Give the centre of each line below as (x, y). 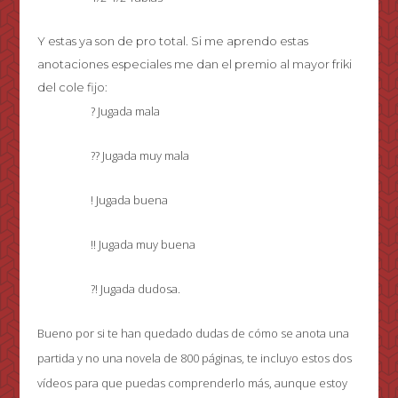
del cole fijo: (73, 88)
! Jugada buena (130, 200)
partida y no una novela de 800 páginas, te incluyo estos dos (195, 358)
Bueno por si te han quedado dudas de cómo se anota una (194, 334)
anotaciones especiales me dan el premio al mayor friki (195, 64)
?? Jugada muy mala (140, 156)
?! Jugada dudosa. (136, 289)
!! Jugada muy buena (143, 245)
